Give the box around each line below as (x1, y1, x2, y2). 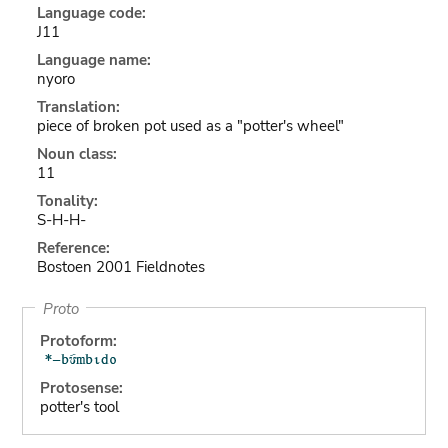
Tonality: (36, 191, 98, 211)
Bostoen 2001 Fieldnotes (36, 257, 205, 277)
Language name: (36, 50, 151, 70)
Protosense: (39, 378, 123, 398)
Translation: (36, 97, 120, 117)
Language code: (36, 3, 146, 23)
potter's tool (39, 397, 119, 417)
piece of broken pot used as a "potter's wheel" (36, 116, 344, 136)
